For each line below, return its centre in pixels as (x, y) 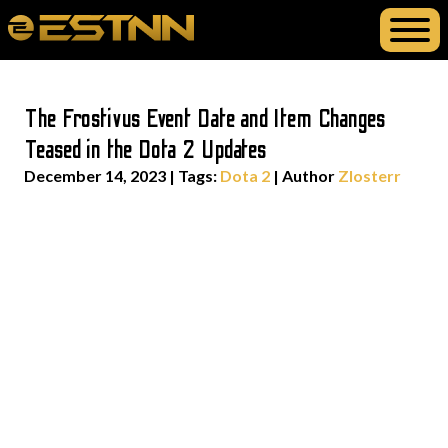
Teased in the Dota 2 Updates (146, 150)
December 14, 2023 (95, 175)
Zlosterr (369, 175)
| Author (304, 175)
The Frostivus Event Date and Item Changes (205, 119)
